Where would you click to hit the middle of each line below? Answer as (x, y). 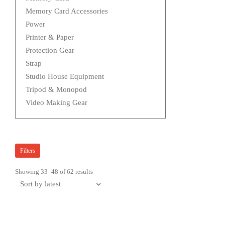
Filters (28, 151)
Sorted (102, 172)
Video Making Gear (57, 103)
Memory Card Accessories (67, 11)
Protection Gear (50, 50)
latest (100, 188)
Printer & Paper (50, 37)
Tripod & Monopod (56, 90)
